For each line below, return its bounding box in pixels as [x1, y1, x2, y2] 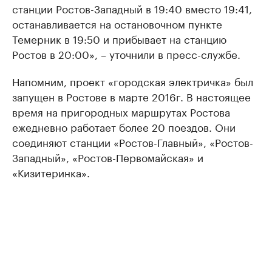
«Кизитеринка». [12, 164, 90, 180]
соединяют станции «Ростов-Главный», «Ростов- [12, 134, 253, 149]
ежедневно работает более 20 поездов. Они [12, 118, 236, 134]
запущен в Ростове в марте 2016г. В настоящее [12, 88, 251, 104]
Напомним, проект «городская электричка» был [12, 73, 253, 89]
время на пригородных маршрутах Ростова [12, 103, 230, 119]
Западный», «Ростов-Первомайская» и [12, 149, 203, 165]
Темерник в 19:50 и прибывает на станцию [12, 30, 226, 46]
